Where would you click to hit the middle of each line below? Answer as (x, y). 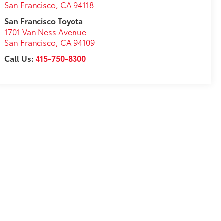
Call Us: (20, 58)
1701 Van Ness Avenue (46, 32)
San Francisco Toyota (44, 21)
